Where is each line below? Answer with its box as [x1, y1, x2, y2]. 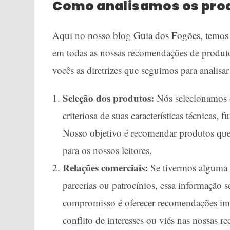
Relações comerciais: [63, 161, 148, 175]
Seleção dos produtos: [63, 91, 155, 105]
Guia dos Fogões [133, 29, 201, 42]
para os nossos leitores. [63, 144, 152, 157]
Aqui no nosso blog [52, 29, 134, 42]
